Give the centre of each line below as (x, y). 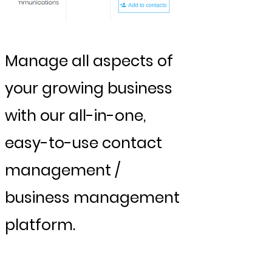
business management (92, 198)
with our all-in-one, (75, 116)
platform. (40, 225)
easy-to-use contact (83, 143)
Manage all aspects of (89, 61)
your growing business (89, 88)
